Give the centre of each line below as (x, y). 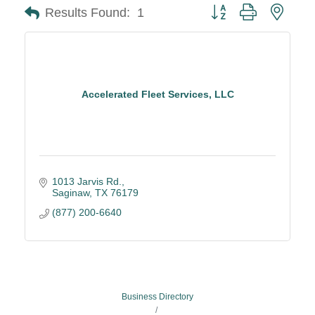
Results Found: (88, 13)
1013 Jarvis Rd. (86, 181)
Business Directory (157, 297)
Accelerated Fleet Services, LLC (157, 94)
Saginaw (70, 193)
